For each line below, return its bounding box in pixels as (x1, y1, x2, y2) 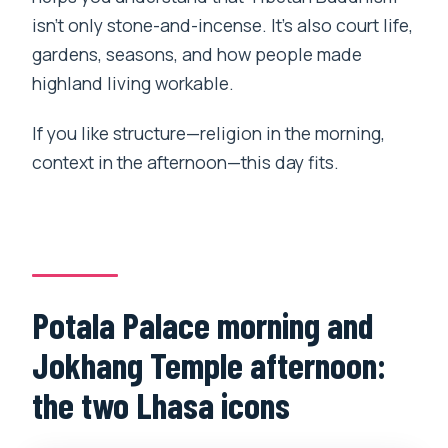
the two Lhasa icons (32, 382, 291, 426)
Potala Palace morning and (32, 302, 374, 346)
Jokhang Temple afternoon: (32, 342, 387, 386)
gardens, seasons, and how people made (32, 42, 363, 67)
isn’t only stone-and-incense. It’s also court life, (32, 13, 414, 38)
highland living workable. (32, 71, 235, 96)
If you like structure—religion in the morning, (32, 121, 386, 146)
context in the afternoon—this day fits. (32, 150, 340, 175)
